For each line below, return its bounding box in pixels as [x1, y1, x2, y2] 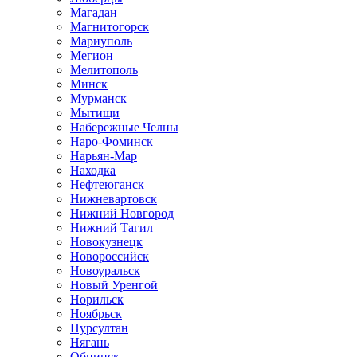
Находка [70, 163, 116, 177]
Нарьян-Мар [70, 149, 137, 163]
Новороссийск [70, 249, 149, 263]
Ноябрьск [70, 307, 122, 320]
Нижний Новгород [70, 206, 174, 220]
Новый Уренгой [70, 278, 158, 292]
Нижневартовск [70, 192, 157, 206]
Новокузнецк [70, 235, 143, 249]
